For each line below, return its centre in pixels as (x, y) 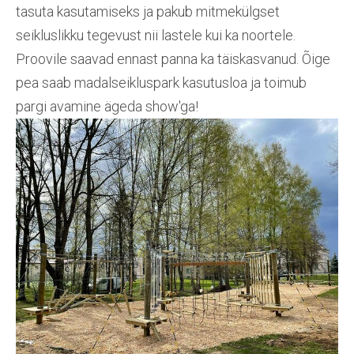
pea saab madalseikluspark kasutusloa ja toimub (161, 83)
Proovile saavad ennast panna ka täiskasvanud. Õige (173, 59)
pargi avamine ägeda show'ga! (107, 107)
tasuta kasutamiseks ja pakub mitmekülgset (148, 12)
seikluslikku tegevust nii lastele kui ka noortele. (156, 36)
